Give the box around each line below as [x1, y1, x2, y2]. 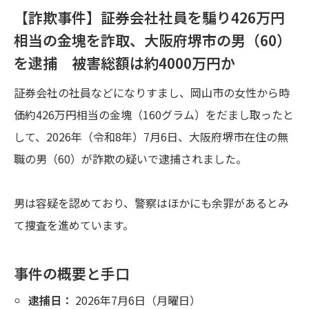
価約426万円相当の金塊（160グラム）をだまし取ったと [14, 106, 294, 123]
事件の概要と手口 [14, 262, 130, 283]
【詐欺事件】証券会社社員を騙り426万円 [14, 6, 285, 28]
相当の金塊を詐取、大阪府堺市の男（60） [14, 29, 291, 50]
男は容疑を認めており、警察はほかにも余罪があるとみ [14, 194, 289, 211]
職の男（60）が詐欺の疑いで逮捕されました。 [14, 150, 247, 167]
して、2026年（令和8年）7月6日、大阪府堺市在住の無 [14, 128, 288, 145]
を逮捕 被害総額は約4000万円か [14, 52, 235, 73]
